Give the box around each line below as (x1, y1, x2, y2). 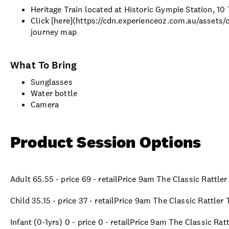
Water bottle (31, 87, 78, 99)
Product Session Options (10, 131, 201, 152)
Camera (31, 99, 59, 110)
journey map (31, 26, 77, 37)
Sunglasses (31, 76, 73, 87)
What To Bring (10, 58, 77, 72)
